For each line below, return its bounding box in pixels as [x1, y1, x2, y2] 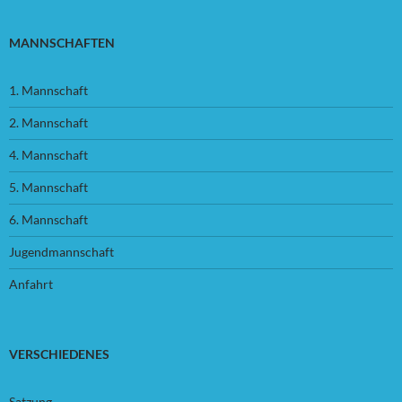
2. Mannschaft [9, 114, 88, 130]
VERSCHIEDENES [9, 345, 109, 362]
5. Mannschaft [9, 179, 88, 195]
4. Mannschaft [9, 146, 88, 162]
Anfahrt [9, 275, 53, 292]
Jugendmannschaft [9, 243, 114, 259]
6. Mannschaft [9, 211, 88, 227]
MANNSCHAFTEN [9, 34, 115, 50]
